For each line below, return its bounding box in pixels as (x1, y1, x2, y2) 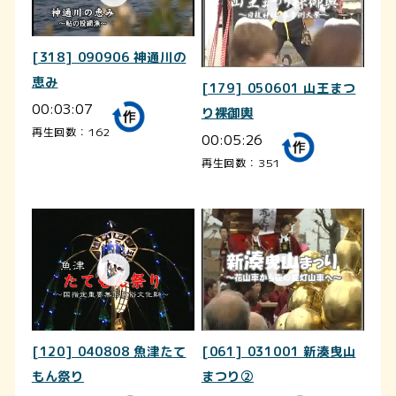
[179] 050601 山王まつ (201, 79, 356, 97)
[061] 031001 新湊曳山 (201, 343, 356, 362)
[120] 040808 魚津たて (31, 343, 187, 362)
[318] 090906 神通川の (31, 49, 187, 67)
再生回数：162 (31, 124, 111, 140)
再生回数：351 (201, 154, 281, 170)
